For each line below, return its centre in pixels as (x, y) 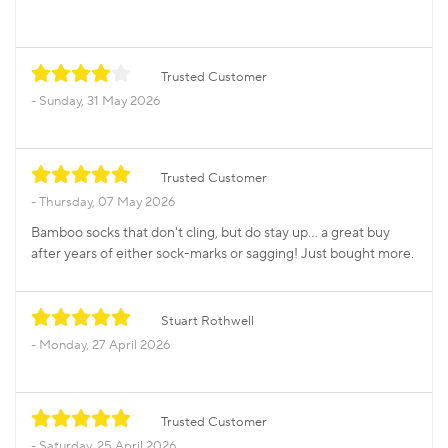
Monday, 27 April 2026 (104, 345)
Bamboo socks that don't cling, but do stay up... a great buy (210, 233)
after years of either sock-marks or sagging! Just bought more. (222, 254)
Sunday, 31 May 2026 (99, 101)
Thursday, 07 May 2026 (107, 202)
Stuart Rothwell (207, 321)
